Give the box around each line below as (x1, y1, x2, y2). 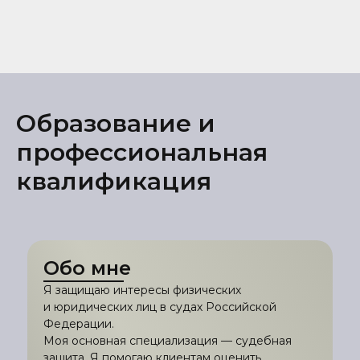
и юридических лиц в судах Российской (43, 299, 276, 314)
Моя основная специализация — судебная (43, 333, 292, 348)
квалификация (16, 166, 211, 196)
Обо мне (43, 256, 131, 280)
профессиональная (16, 137, 268, 167)
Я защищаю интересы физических (43, 282, 241, 297)
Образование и (16, 108, 215, 138)
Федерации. (43, 316, 114, 331)
